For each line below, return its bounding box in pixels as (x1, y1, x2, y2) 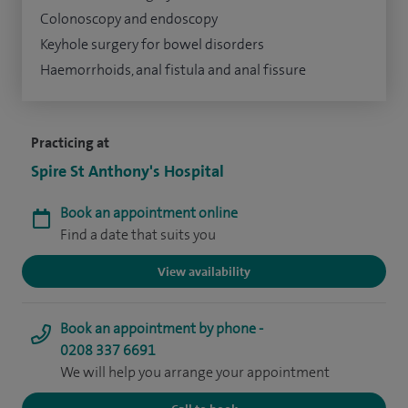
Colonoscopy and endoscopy (40, 9, 218, 29)
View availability (158, 263, 250, 280)
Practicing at (31, 133, 109, 153)
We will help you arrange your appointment (60, 362, 330, 382)
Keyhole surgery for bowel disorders (40, 35, 264, 55)
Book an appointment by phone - (60, 319, 263, 339)
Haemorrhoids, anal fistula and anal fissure (40, 60, 306, 80)
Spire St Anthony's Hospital (31, 160, 224, 183)
